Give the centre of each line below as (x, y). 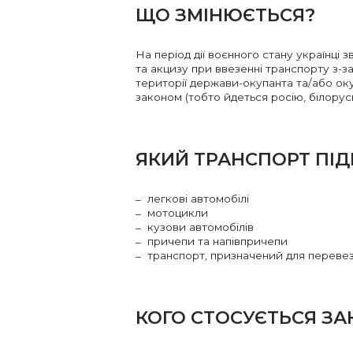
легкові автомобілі (198, 199)
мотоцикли (178, 213)
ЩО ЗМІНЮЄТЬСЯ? (228, 15)
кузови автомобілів (201, 227)
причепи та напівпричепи (217, 242)
